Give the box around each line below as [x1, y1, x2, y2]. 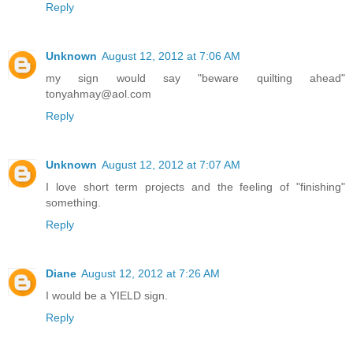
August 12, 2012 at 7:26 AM [81, 267, 220, 281]
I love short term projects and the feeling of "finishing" [46, 180, 345, 194]
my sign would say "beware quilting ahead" [46, 72, 345, 85]
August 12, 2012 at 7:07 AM [102, 158, 240, 172]
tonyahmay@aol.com [46, 87, 151, 101]
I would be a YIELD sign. [46, 289, 168, 303]
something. [46, 196, 101, 210]
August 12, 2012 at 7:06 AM [102, 50, 240, 63]
